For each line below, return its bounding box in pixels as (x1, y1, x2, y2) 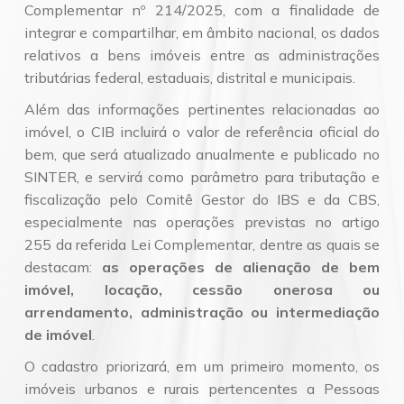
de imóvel (24, 325, 92, 344)
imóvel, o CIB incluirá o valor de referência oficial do (24, 122, 380, 141)
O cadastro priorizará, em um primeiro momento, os (24, 356, 380, 375)
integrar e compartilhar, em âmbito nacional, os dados (24, 23, 380, 41)
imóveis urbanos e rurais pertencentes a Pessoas (24, 379, 380, 398)
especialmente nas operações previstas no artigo (24, 212, 380, 231)
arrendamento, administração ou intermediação (24, 302, 380, 321)
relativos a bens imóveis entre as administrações (24, 45, 380, 64)
